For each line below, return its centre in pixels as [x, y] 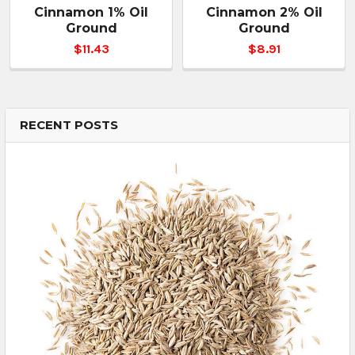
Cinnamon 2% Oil [264, 12]
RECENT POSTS [69, 124]
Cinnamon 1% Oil [91, 12]
